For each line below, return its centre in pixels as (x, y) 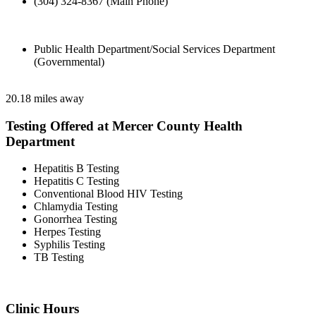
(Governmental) (69, 62)
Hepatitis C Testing (77, 181)
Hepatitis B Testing (77, 169)
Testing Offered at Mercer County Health (124, 126)
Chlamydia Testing (76, 207)
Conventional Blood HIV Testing (108, 194)
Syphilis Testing (69, 245)
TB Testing (59, 257)
